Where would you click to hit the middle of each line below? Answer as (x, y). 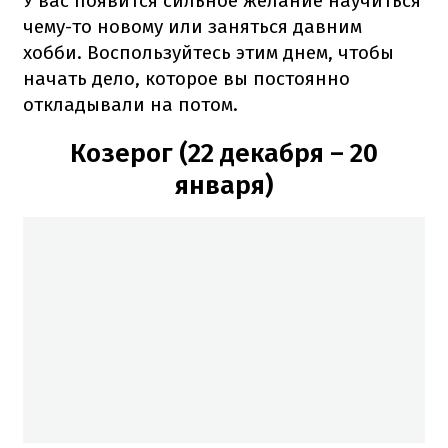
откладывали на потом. (130, 104)
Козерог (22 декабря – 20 (224, 153)
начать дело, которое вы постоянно (186, 78)
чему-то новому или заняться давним (192, 26)
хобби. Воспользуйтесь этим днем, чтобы (208, 52)
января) (224, 185)
